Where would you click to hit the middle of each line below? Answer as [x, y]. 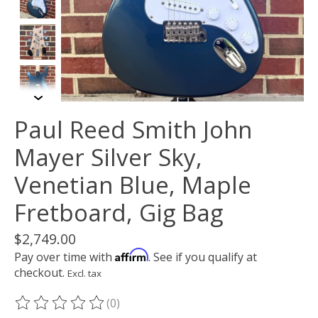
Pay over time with [65, 257]
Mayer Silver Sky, [108, 157]
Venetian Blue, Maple [133, 185]
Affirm [132, 254]
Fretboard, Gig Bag [119, 212]
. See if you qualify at [203, 257]
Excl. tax [84, 273]
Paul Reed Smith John [133, 129]
